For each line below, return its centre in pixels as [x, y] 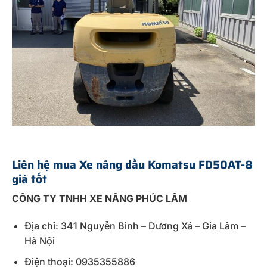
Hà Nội [39, 241]
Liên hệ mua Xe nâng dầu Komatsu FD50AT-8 [132, 164]
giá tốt [30, 178]
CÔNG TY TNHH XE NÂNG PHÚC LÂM [100, 199]
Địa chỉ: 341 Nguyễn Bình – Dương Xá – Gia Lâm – [135, 226]
